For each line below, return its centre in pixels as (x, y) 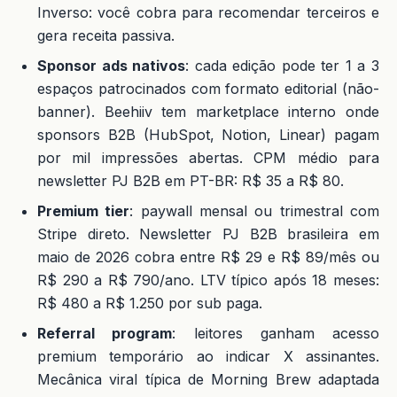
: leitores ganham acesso (276, 333)
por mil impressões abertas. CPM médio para (208, 157)
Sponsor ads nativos (112, 65)
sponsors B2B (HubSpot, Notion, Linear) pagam (208, 134)
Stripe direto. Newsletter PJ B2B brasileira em (208, 234)
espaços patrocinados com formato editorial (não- (208, 88)
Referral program (105, 333)
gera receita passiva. (106, 35)
